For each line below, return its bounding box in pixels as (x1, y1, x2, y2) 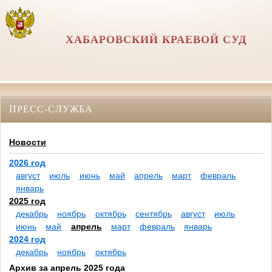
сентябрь (135, 209, 172, 219)
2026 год (9, 158, 46, 168)
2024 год (9, 234, 46, 245)
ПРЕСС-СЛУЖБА (9, 103, 93, 114)
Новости (9, 137, 46, 148)
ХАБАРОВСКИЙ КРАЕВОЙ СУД (65, 33, 246, 46)
